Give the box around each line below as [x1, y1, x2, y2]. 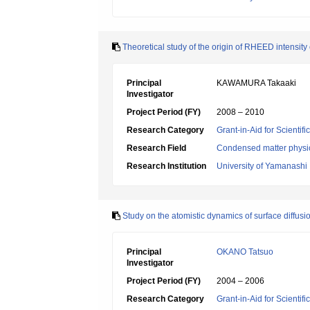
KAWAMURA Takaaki [217, 78, 296, 88]
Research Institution [127, 161, 206, 171]
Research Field [127, 143, 186, 153]
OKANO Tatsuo [217, 247, 273, 257]
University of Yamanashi [217, 161, 307, 171]
